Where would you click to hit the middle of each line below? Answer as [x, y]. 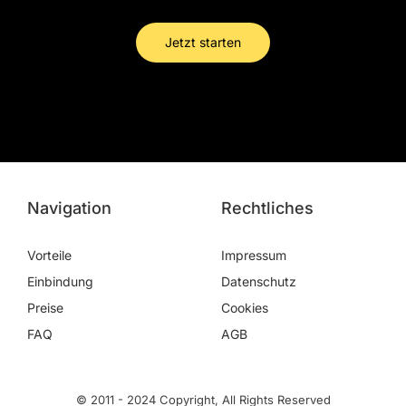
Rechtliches [267, 208]
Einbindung [60, 281]
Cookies [245, 308]
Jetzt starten [203, 42]
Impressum [254, 255]
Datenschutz [259, 281]
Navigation [69, 208]
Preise [45, 308]
